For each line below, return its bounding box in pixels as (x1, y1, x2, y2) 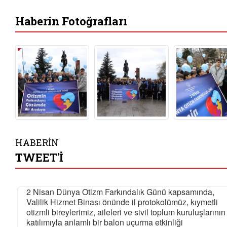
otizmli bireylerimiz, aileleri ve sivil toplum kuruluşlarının (26, 206, 225, 218)
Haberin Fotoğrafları (15, 14, 127, 29)
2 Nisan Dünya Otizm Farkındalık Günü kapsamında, (26, 185, 214, 198)
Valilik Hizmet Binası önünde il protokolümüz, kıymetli (26, 196, 218, 208)
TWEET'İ (15, 149, 63, 165)
